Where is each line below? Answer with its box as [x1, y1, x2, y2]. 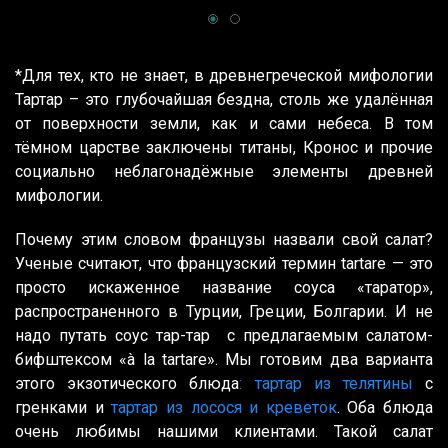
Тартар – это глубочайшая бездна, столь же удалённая [15, 90, 433, 110]
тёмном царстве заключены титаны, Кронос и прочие [15, 138, 433, 158]
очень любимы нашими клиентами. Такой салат [15, 422, 433, 442]
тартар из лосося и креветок [111, 398, 337, 418]
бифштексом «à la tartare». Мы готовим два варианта [15, 350, 433, 370]
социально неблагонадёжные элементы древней [15, 162, 433, 182]
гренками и [15, 398, 112, 418]
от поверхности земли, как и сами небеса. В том [15, 114, 433, 134]
